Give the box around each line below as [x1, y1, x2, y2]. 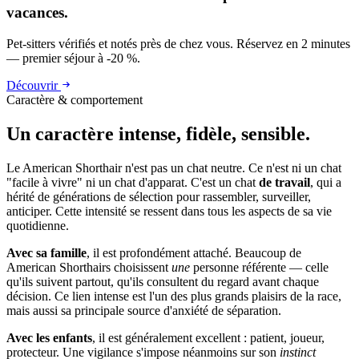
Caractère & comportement [6, 92, 143, 107]
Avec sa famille [6, 245, 87, 260]
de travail [259, 175, 310, 189]
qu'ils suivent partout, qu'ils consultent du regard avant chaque [6, 274, 319, 288]
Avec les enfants [6, 330, 92, 345]
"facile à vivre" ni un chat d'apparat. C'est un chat [6, 175, 259, 189]
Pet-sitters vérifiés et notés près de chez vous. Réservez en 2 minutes [6, 36, 350, 50]
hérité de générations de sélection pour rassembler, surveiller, [6, 189, 311, 204]
